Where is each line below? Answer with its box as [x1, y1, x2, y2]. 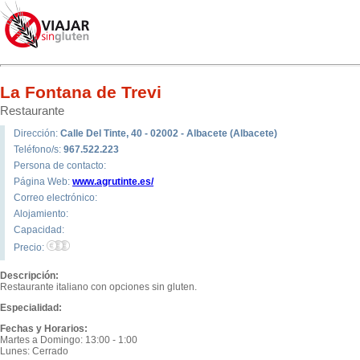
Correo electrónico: [14, 192, 97, 203]
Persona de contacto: [14, 160, 106, 171]
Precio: [14, 242, 47, 253]
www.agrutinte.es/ [72, 176, 153, 187]
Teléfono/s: [14, 144, 63, 155]
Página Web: [14, 176, 72, 187]
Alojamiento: [14, 208, 68, 219]
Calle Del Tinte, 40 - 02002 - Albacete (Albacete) [60, 128, 277, 139]
